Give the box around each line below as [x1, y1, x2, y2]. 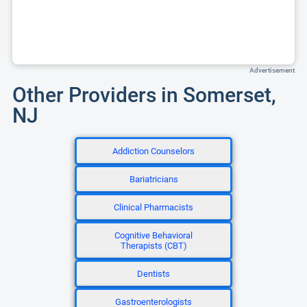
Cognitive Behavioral [114, 230, 193, 241]
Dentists [137, 269, 170, 279]
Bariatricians [129, 174, 178, 184]
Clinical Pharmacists [114, 202, 193, 212]
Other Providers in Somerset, [12, 83, 276, 107]
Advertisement [249, 66, 295, 74]
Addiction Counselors [112, 146, 195, 156]
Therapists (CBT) [120, 241, 187, 251]
